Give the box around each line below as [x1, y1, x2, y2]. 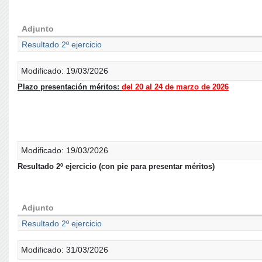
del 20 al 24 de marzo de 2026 [122, 82, 229, 91]
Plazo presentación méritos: [18, 82, 122, 91]
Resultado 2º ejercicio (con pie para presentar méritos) [18, 162, 215, 171]
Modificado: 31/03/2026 [21, 245, 108, 254]
